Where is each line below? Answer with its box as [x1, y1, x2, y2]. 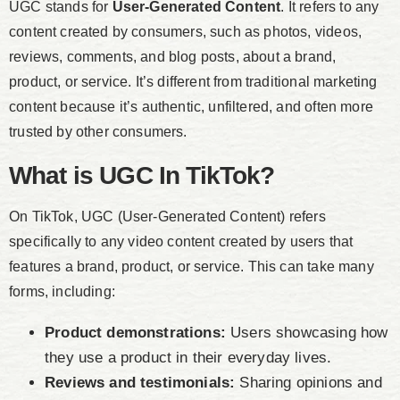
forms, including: [9, 284, 115, 300]
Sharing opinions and [235, 374, 382, 392]
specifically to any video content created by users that [9, 234, 354, 250]
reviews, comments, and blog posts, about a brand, [9, 49, 337, 65]
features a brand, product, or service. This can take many [9, 259, 374, 275]
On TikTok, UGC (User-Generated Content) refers [9, 209, 326, 225]
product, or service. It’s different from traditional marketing [9, 74, 378, 90]
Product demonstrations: [45, 324, 226, 342]
